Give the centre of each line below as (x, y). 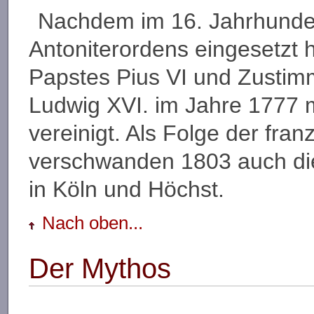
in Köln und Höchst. (126, 189)
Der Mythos (100, 268)
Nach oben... (93, 223)
